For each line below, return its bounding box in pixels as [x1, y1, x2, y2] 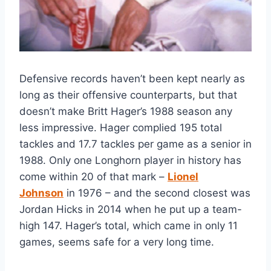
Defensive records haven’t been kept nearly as [19, 73, 245, 85]
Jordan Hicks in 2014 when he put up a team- [19, 203, 242, 216]
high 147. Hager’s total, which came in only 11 [19, 220, 238, 232]
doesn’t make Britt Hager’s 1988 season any [19, 105, 232, 118]
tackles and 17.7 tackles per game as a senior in [19, 138, 252, 151]
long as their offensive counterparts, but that [19, 89, 237, 102]
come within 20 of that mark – [19, 171, 168, 183]
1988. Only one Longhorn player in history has [19, 154, 241, 167]
